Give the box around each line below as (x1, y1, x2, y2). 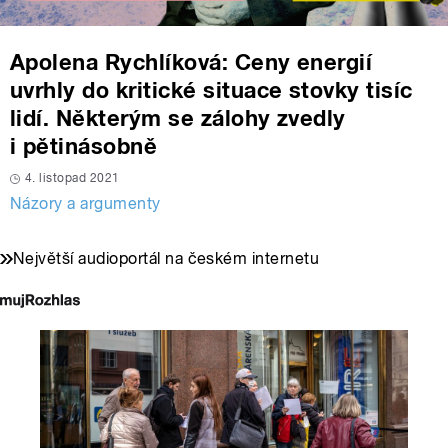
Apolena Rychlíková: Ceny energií (10, 49, 373, 76)
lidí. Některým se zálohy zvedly (10, 105, 346, 132)
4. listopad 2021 (25, 171, 120, 186)
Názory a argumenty (10, 194, 161, 214)
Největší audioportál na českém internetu (13, 249, 320, 269)
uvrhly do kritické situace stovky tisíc (10, 77, 413, 104)
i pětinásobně (10, 133, 158, 160)
